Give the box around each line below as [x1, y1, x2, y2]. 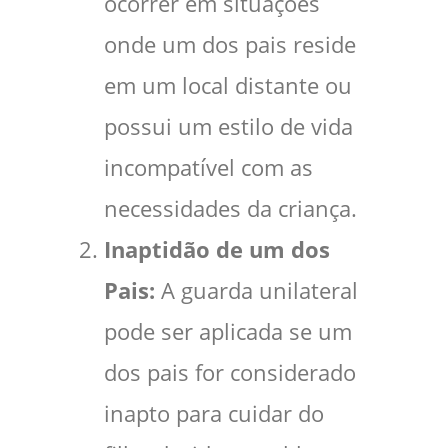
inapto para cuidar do [104, 399, 324, 429]
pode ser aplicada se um [104, 317, 352, 347]
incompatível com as [104, 153, 313, 183]
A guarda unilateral [155, 276, 358, 306]
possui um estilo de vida [104, 112, 353, 142]
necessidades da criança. [104, 194, 357, 224]
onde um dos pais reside [104, 30, 356, 60]
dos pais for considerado [104, 358, 356, 388]
